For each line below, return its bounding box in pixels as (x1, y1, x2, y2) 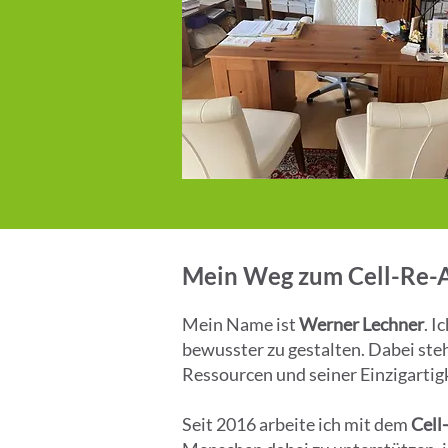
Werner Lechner (299, 313, 424, 335)
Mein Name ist (182, 313, 299, 335)
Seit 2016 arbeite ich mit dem (182, 413, 411, 435)
